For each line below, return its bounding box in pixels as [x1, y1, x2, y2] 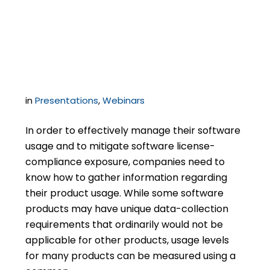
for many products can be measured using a [25, 249, 236, 263]
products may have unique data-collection [25, 202, 229, 216]
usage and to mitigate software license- [25, 139, 216, 153]
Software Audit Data [25, 19, 215, 45]
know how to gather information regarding [25, 171, 228, 184]
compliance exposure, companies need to [25, 155, 225, 169]
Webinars [102, 94, 145, 107]
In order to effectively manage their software [25, 124, 241, 137]
